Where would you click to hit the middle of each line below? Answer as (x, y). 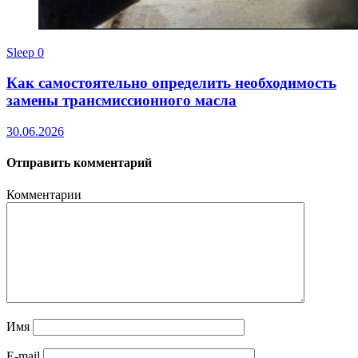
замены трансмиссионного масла (121, 101)
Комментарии (44, 194)
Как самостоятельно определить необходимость (171, 83)
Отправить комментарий (79, 163)
